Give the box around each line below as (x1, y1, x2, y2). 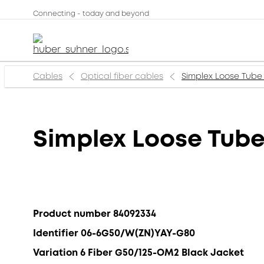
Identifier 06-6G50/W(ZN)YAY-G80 (33, 226, 195, 240)
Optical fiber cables (81, 71, 163, 82)
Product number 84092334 (33, 207, 156, 220)
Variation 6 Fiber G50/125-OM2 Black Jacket (33, 246, 244, 259)
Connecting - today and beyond (33, 9, 149, 19)
